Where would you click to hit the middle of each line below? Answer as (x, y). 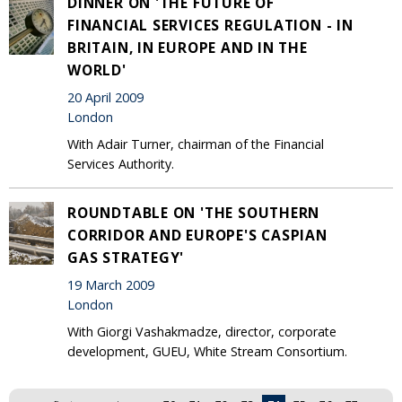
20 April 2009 (105, 98)
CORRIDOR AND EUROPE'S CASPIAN (197, 235)
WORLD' (97, 70)
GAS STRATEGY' (126, 257)
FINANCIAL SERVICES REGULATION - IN (210, 25)
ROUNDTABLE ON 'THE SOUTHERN (194, 212)
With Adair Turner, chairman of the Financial (196, 144)
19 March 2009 (111, 285)
